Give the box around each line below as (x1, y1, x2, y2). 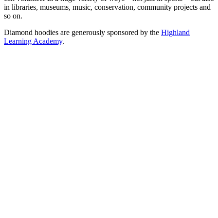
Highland (161, 28, 190, 36)
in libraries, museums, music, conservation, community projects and (4, 2, 211, 11)
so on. (4, 11, 22, 20)
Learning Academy (4, 36, 62, 45)
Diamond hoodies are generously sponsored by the (4, 28, 161, 36)
